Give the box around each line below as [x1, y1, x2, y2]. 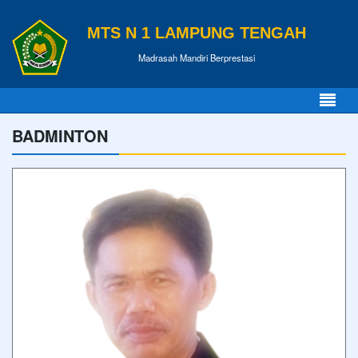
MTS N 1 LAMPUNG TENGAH [87, 23, 306, 42]
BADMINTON [12, 124, 108, 147]
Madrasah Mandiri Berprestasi [138, 50, 255, 64]
